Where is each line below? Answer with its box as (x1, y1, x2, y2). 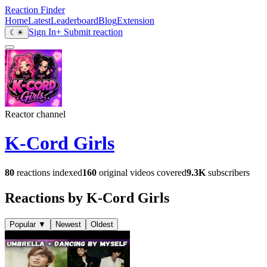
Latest (28, 15, 51, 26)
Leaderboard (51, 15, 98, 26)
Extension (117, 15, 154, 26)
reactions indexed (14, 167, 82, 178)
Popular (10, 219, 36, 229)
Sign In (29, 27, 56, 37)
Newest (55, 219, 81, 229)
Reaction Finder (5, 5, 65, 15)
